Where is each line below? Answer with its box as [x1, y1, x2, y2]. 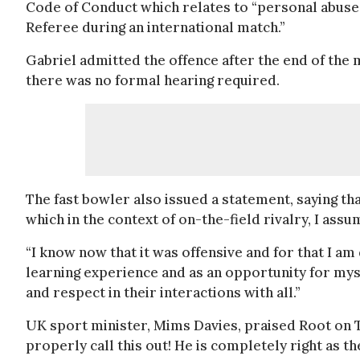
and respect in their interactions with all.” [26, 284, 301, 301]
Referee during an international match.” [26, 18, 285, 36]
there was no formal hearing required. [26, 72, 280, 89]
